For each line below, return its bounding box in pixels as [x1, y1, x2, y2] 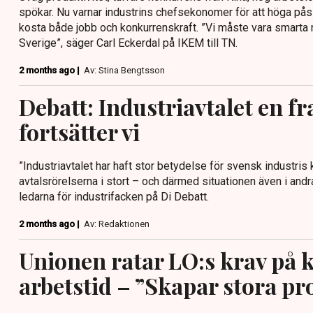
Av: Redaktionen [84, 219, 150, 229]
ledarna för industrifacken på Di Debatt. [19, 190, 209, 203]
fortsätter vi [19, 117, 140, 147]
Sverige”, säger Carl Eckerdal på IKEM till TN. [19, 36, 238, 50]
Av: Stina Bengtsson [84, 65, 165, 75]
